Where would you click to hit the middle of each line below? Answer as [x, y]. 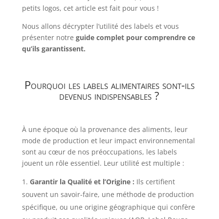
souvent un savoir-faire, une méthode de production [108, 194]
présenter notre [49, 37]
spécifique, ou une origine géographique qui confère [108, 207]
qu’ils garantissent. [54, 48]
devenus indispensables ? [109, 95]
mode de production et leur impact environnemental [108, 140]
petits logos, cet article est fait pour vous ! [90, 8]
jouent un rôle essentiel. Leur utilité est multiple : [103, 163]
